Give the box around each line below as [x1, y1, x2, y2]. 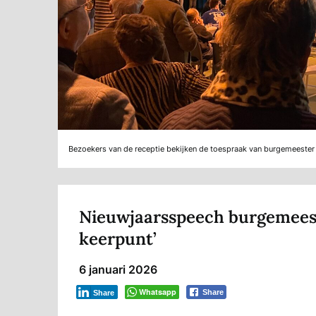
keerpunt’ [79, 228, 157, 250]
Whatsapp [139, 286, 176, 298]
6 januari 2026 [79, 262, 157, 277]
